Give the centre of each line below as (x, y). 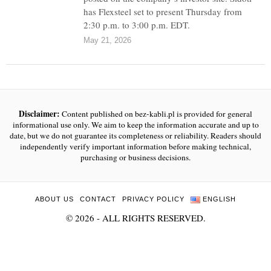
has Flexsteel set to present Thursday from (163, 11)
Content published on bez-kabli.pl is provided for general (156, 114)
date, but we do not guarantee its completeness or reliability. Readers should (135, 135)
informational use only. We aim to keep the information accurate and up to (135, 125)
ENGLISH (219, 199)
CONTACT (98, 199)
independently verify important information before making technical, (135, 146)
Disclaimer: (39, 114)
